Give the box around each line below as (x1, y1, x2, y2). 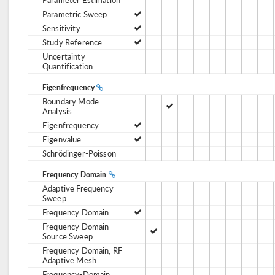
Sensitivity (42, 22, 80, 34)
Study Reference (42, 36, 103, 48)
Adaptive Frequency (42, 182, 114, 194)
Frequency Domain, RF (42, 244, 123, 256)
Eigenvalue (42, 133, 82, 145)
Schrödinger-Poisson (42, 147, 116, 159)
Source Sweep (42, 230, 93, 242)
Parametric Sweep (42, 8, 107, 20)
